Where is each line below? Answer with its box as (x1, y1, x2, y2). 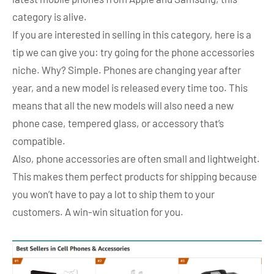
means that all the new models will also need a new (12, 98, 234, 111)
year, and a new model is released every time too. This (12, 81, 248, 94)
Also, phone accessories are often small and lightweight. (12, 152, 260, 165)
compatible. (12, 134, 67, 147)
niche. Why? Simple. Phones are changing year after (12, 63, 241, 76)
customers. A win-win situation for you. (12, 205, 183, 218)
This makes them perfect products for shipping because (12, 169, 257, 182)
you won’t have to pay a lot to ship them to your (12, 187, 215, 200)
